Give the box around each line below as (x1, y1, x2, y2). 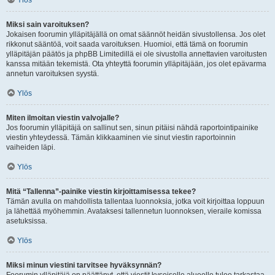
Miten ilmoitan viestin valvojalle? (6, 114, 119, 122)
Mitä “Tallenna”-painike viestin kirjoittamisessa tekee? (6, 187, 196, 196)
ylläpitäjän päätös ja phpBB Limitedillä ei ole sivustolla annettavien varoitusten (6, 50, 267, 58)
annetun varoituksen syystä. (6, 69, 99, 78)
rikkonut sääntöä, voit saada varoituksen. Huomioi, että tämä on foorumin (6, 40, 248, 48)
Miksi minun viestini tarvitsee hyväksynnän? (6, 261, 161, 269)
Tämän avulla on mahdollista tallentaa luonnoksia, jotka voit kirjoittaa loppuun (6, 197, 265, 206)
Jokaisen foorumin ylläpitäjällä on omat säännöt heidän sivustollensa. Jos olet (6, 30, 265, 39)
